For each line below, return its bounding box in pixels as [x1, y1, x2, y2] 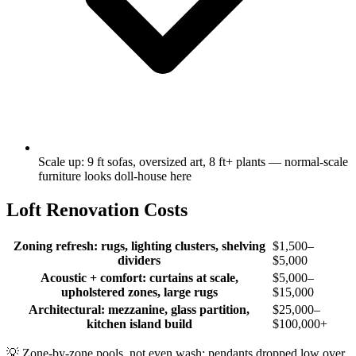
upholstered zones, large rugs [60, 284, 218, 299]
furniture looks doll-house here [38, 168, 192, 183]
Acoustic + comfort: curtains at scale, [40, 270, 238, 284]
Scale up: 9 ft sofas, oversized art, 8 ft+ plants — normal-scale [38, 154, 348, 168]
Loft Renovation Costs [6, 199, 188, 220]
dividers [118, 253, 161, 267]
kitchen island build [86, 316, 192, 331]
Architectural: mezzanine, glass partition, [29, 302, 250, 316]
